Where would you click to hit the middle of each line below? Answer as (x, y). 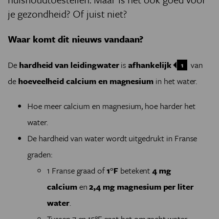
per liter (178, 186)
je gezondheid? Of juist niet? (67, 14)
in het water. (175, 81)
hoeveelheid (42, 81)
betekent (134, 170)
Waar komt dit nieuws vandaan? (76, 39)
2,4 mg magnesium (125, 186)
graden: (40, 154)
